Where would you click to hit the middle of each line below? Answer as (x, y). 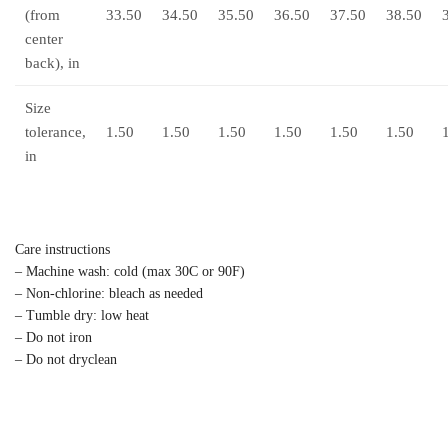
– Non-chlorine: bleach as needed (109, 294)
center (44, 39)
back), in (52, 63)
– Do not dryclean (66, 360)
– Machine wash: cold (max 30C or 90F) (130, 272)
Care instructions (62, 250)
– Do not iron (53, 338)
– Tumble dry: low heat (82, 316)
